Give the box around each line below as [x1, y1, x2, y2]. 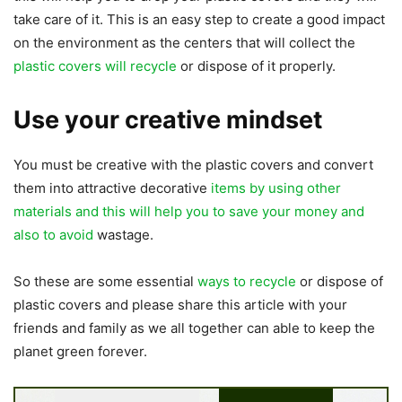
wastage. [93, 226, 153, 244]
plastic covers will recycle [13, 57, 177, 75]
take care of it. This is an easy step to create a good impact [13, 11, 385, 29]
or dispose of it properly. [177, 57, 336, 75]
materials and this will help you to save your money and [13, 203, 364, 221]
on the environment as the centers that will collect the [13, 34, 355, 52]
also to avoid [13, 226, 93, 244]
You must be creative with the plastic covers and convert [13, 156, 373, 174]
